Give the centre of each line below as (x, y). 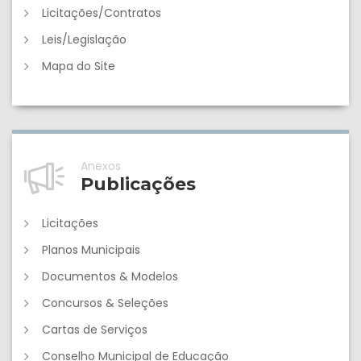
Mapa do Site (79, 66)
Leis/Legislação (84, 40)
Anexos (101, 166)
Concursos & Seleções (105, 303)
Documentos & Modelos (110, 277)
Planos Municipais (91, 250)
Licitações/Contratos (102, 13)
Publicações (138, 185)
